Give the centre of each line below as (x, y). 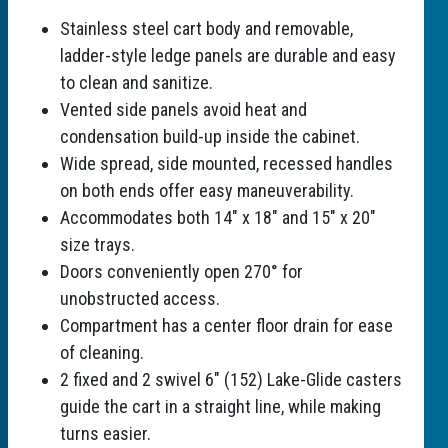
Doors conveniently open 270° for (181, 271)
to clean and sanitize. (136, 82)
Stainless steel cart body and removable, (206, 28)
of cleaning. (102, 352)
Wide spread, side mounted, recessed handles (226, 163)
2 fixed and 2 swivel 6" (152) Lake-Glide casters (231, 379)
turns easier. (105, 433)
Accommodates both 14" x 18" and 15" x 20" (218, 217)
